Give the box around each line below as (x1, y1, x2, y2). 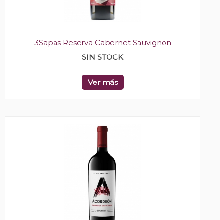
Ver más (87, 78, 118, 87)
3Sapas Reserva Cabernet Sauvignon (34, 38, 171, 48)
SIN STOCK (82, 53, 123, 62)
